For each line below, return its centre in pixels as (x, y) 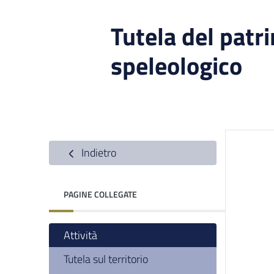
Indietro (98, 153)
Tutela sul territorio (106, 259)
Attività (80, 235)
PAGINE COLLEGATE (100, 194)
